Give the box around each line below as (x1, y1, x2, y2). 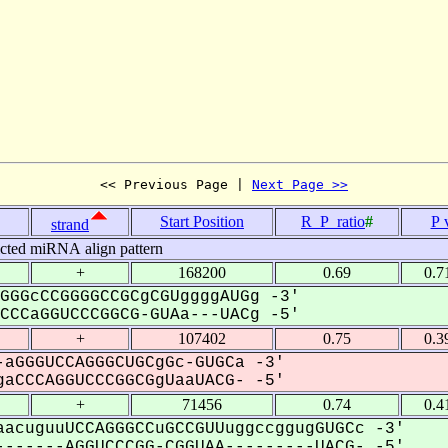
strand (51, 215, 89, 233)
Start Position (160, 212, 244, 230)
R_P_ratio (301, 212, 365, 230)
